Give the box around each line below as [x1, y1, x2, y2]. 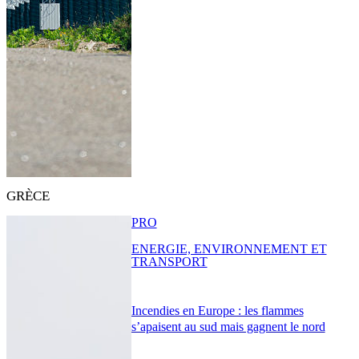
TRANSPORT [131, 255, 208, 269]
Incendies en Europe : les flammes [131, 303, 304, 317]
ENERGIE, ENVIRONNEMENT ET [131, 242, 327, 256]
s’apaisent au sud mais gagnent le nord [131, 319, 325, 333]
